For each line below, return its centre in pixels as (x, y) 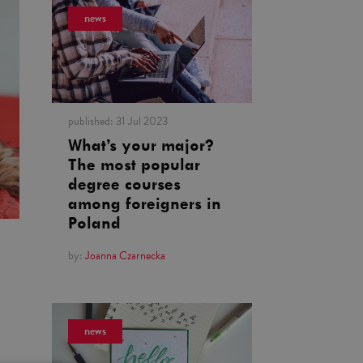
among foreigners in (144, 204)
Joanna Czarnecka (125, 256)
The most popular (134, 165)
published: (92, 122)
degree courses (124, 185)
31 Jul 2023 (141, 122)
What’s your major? (141, 146)
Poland (94, 224)
